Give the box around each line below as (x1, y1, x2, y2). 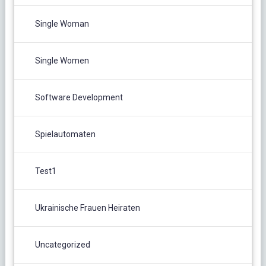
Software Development (34, 92, 123, 102)
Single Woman (34, 18, 89, 28)
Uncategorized (34, 239, 90, 249)
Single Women (34, 55, 89, 65)
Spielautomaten (34, 129, 96, 139)
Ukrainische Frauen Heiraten (34, 202, 140, 213)
